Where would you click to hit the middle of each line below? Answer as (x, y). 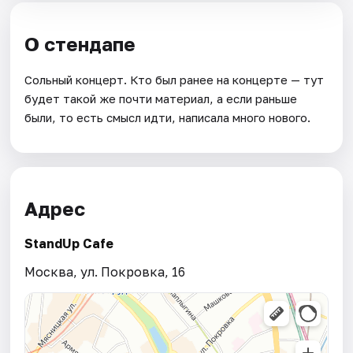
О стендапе (80, 43)
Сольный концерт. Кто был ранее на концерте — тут (175, 80)
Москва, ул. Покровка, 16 (105, 272)
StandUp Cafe (69, 244)
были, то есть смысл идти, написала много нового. (168, 118)
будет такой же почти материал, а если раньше (161, 99)
